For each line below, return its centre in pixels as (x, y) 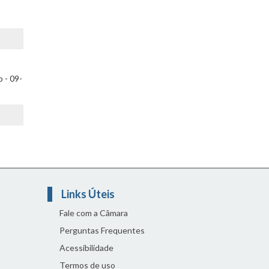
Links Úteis (89, 194)
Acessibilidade (86, 248)
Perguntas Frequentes (102, 230)
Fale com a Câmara (93, 213)
